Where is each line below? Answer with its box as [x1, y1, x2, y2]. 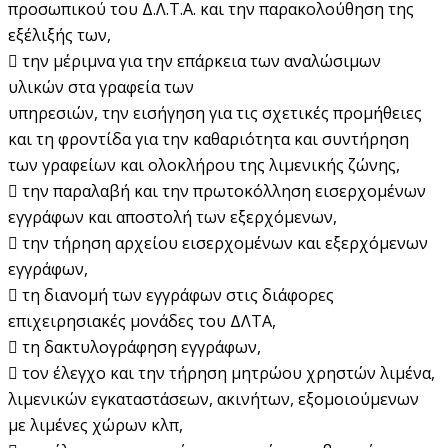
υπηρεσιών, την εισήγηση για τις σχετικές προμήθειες [8, 101, 422, 124]
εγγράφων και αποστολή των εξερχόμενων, [8, 205, 337, 228]
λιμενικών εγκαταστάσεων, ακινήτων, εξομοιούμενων [8, 387, 419, 410]
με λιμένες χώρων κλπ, [8, 413, 183, 436]
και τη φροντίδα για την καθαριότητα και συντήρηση [8, 127, 409, 150]
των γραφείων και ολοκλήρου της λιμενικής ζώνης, [8, 153, 400, 176]
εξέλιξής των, [8, 23, 111, 46]
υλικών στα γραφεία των [8, 75, 194, 98]
